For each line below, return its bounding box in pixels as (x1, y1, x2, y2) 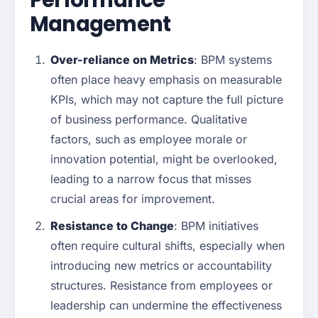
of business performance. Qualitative (50, 112, 247, 127)
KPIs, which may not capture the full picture (50, 92, 283, 107)
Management (30, 10, 171, 39)
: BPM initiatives (174, 219, 258, 234)
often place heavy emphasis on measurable (50, 72, 282, 87)
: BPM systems (194, 53, 272, 67)
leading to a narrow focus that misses (50, 172, 251, 187)
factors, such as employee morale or (50, 132, 247, 147)
